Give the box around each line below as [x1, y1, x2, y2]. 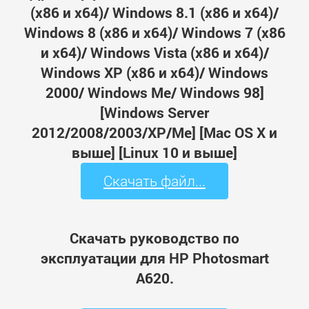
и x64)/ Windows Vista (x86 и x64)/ [40, 43, 269, 63]
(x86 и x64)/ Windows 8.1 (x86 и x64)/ [30, 3, 279, 23]
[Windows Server [100, 103, 209, 123]
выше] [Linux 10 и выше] [72, 143, 237, 163]
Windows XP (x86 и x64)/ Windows [41, 63, 268, 83]
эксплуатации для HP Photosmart [40, 248, 269, 268]
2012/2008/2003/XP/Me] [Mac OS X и [32, 123, 277, 143]
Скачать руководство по [70, 228, 239, 248]
